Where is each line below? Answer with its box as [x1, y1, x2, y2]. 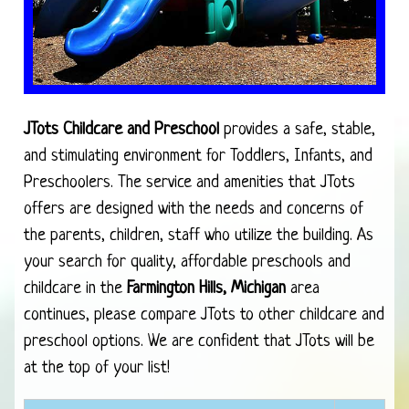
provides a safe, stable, [219, 120, 375, 140]
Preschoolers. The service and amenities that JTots [24, 173, 355, 193]
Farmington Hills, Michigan [127, 278, 286, 299]
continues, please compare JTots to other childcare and [24, 305, 384, 325]
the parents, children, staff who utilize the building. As [24, 225, 373, 246]
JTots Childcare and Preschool [24, 120, 219, 140]
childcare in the [24, 278, 127, 299]
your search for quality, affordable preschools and [24, 252, 351, 272]
